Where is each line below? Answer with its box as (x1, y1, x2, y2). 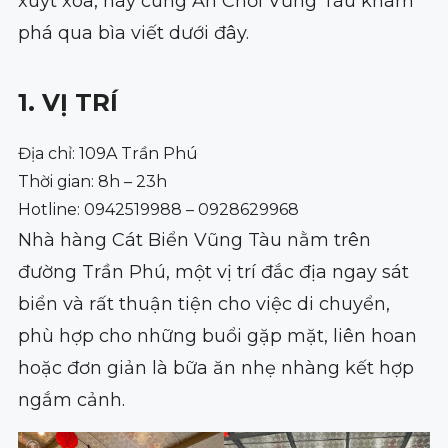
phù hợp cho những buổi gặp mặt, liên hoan (17, 324, 417, 347)
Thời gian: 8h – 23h (17, 171, 167, 191)
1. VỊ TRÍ (17, 87, 125, 117)
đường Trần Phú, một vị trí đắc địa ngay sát (17, 260, 409, 283)
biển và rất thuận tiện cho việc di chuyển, (17, 292, 390, 315)
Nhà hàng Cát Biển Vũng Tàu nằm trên (17, 228, 371, 251)
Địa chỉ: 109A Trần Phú (17, 143, 198, 163)
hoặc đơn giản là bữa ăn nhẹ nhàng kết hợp (17, 356, 414, 379)
